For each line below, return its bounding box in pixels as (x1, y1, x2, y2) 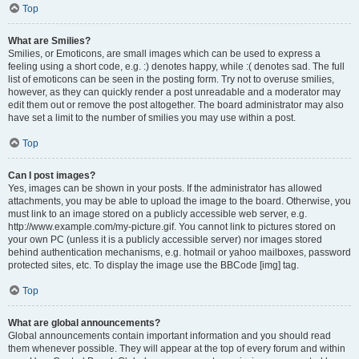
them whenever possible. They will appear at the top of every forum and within (8, 343, 345, 354)
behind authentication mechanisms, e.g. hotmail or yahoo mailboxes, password (8, 247, 351, 258)
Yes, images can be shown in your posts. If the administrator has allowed (8, 183, 322, 194)
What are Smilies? (8, 35, 91, 46)
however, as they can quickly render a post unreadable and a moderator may (8, 87, 341, 98)
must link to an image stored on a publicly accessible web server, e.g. (8, 208, 307, 220)
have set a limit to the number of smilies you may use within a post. (8, 112, 296, 123)
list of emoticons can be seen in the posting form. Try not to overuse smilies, (8, 74, 334, 85)
